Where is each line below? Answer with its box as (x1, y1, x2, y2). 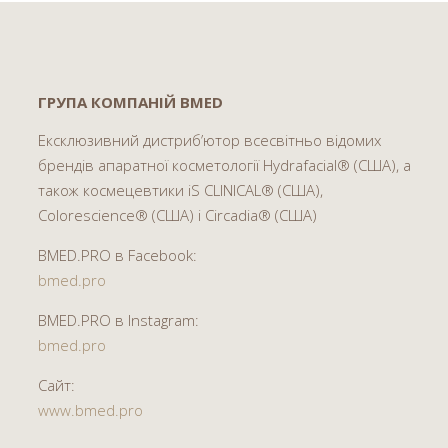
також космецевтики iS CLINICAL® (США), (37, 179, 323, 200)
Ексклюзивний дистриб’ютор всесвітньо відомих (37, 129, 381, 150)
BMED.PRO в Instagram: (37, 309, 199, 330)
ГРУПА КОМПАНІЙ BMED (37, 91, 223, 112)
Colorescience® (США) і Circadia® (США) (37, 204, 317, 225)
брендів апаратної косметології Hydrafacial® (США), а (37, 154, 411, 175)
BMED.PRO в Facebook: (37, 244, 197, 265)
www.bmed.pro (37, 399, 143, 420)
